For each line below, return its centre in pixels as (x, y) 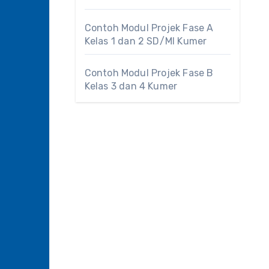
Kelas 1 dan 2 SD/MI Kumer (146, 41)
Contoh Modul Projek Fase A (149, 28)
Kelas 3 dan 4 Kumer (131, 86)
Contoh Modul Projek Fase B (149, 73)
